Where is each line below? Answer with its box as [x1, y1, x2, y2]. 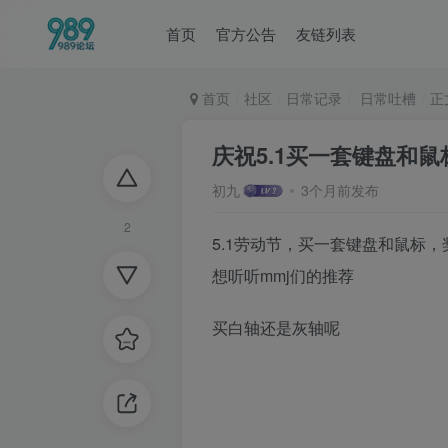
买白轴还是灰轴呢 [212, 316, 340, 339]
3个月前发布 [300, 180, 379, 200]
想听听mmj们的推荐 [212, 264, 354, 287]
